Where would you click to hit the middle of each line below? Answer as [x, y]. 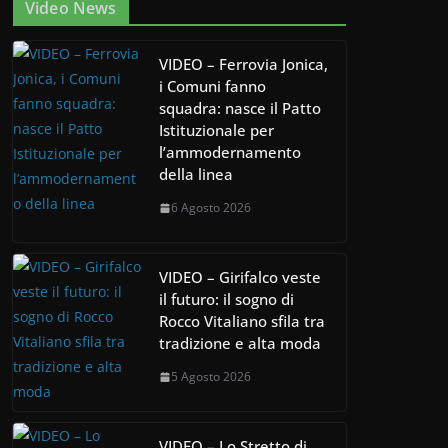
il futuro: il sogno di [226, 299]
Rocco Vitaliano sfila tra [242, 321]
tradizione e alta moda [240, 343]
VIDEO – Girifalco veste [240, 277]
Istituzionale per [216, 130]
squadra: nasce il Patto [240, 108]
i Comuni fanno [212, 86]
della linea [196, 174]
